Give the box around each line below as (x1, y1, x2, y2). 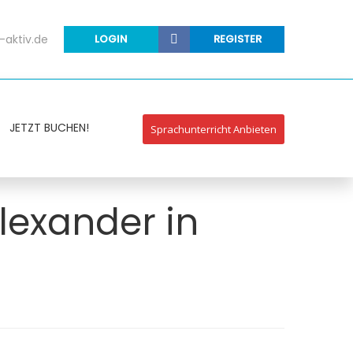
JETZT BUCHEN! (9, 120, 89, 136)
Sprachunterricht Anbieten (150, 122, 277, 136)
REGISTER (213, 32, 262, 46)
